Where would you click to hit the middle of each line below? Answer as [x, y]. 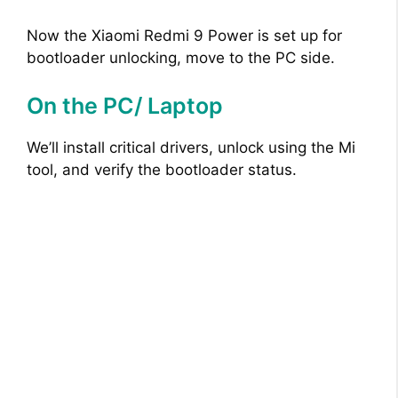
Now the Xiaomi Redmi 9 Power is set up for [184, 36]
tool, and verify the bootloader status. [162, 169]
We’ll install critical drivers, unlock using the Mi [191, 147]
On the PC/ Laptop [125, 105]
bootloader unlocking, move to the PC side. [181, 58]
